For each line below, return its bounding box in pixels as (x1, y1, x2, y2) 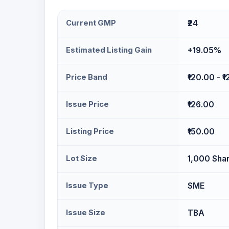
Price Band (66, 73, 107, 82)
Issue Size (66, 208, 105, 217)
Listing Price (66, 127, 114, 136)
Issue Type (66, 181, 108, 190)
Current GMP (66, 18, 116, 28)
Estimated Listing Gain (66, 45, 152, 55)
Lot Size (66, 154, 97, 163)
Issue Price (66, 100, 109, 109)
